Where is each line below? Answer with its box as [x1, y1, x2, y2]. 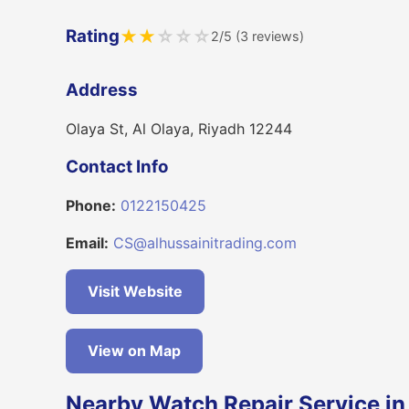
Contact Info [66, 156, 168, 178]
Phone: [66, 196, 116, 215]
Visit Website [88, 282, 183, 301]
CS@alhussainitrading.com [113, 234, 297, 253]
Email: [66, 234, 109, 253]
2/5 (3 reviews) [211, 28, 304, 45]
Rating [66, 25, 120, 47]
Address [66, 79, 138, 100]
